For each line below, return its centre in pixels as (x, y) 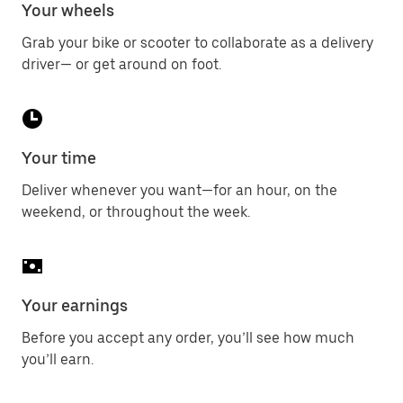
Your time (59, 158)
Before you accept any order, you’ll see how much (188, 338)
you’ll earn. (58, 359)
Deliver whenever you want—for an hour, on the (179, 190)
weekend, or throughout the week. (136, 212)
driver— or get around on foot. (121, 64)
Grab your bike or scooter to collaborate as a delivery (197, 43)
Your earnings (75, 305)
